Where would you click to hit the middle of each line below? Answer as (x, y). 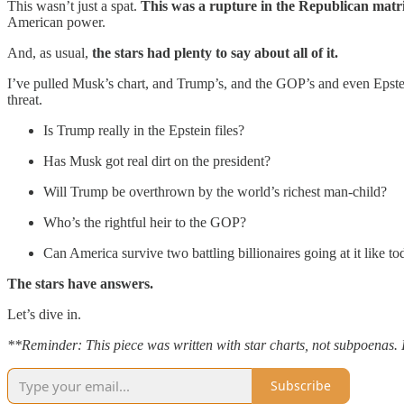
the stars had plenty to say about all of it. (215, 52)
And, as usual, (50, 52)
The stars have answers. (80, 283)
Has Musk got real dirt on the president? (157, 161)
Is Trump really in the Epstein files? (144, 130)
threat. (25, 99)
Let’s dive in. (44, 314)
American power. (56, 22)
